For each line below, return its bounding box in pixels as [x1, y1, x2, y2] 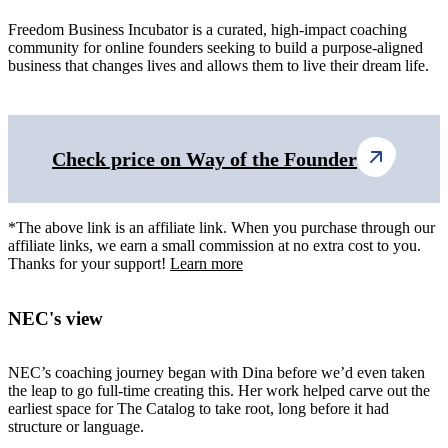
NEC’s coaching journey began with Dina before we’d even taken [8, 364, 425, 382]
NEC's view [8, 307, 103, 329]
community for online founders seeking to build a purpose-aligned [8, 38, 423, 56]
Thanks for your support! [8, 254, 170, 272]
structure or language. [8, 418, 144, 436]
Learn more [170, 254, 243, 272]
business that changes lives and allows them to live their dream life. [8, 56, 429, 74]
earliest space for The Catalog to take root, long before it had [8, 400, 389, 418]
